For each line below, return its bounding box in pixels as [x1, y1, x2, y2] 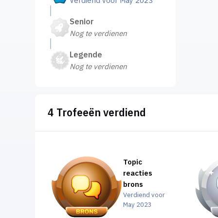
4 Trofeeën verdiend [47, 106, 146, 120]
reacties [123, 167, 152, 178]
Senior [69, 16, 94, 27]
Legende [69, 49, 102, 60]
